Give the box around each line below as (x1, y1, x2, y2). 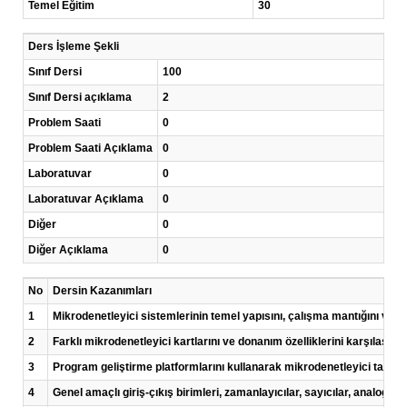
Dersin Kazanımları (53, 284, 152, 297)
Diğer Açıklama (28, 243, 108, 256)
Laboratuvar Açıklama (28, 193, 144, 205)
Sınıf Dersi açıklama (28, 91, 132, 104)
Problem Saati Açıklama (28, 142, 153, 154)
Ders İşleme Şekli (28, 40, 119, 53)
